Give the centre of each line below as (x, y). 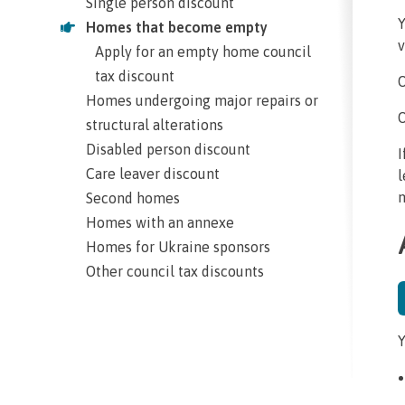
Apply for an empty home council (203, 51)
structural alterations (155, 124)
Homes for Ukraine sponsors (179, 246)
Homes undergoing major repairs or (202, 100)
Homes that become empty (177, 27)
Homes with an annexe (160, 222)
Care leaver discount (153, 173)
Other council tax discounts (175, 271)
